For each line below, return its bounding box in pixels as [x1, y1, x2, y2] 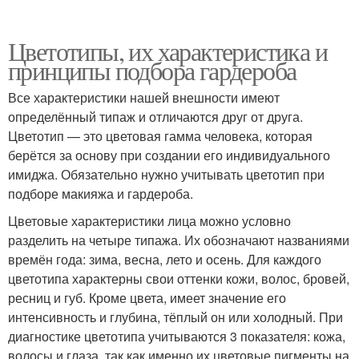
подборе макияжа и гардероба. [8, 184, 193, 203]
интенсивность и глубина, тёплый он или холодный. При [8, 307, 343, 326]
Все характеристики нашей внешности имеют [8, 87, 280, 107]
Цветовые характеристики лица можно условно [8, 211, 291, 230]
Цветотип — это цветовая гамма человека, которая [8, 126, 313, 145]
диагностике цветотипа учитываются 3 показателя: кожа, [8, 326, 345, 345]
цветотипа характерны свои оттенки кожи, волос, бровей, [8, 268, 349, 288]
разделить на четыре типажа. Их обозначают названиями [8, 230, 349, 249]
